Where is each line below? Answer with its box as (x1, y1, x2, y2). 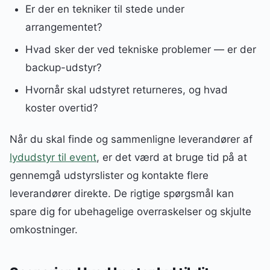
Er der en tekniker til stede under (25, 3, 184, 16)
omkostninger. (10, 224, 78, 236)
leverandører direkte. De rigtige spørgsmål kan (10, 187, 234, 200)
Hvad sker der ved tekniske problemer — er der (25, 43, 256, 56)
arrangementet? (25, 21, 102, 34)
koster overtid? (25, 101, 98, 114)
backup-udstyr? (25, 61, 102, 74)
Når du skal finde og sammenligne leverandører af (10, 133, 253, 146)
